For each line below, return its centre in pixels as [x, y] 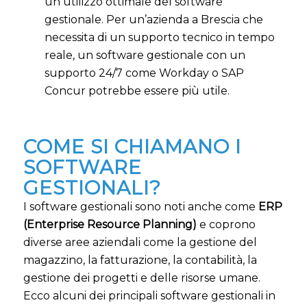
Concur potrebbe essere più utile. [137, 90]
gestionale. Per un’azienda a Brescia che [153, 19]
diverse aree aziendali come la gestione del [140, 242]
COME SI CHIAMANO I [132, 146]
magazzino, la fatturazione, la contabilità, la [140, 260]
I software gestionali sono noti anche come [140, 206]
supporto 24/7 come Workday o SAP [144, 73]
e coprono [226, 224]
